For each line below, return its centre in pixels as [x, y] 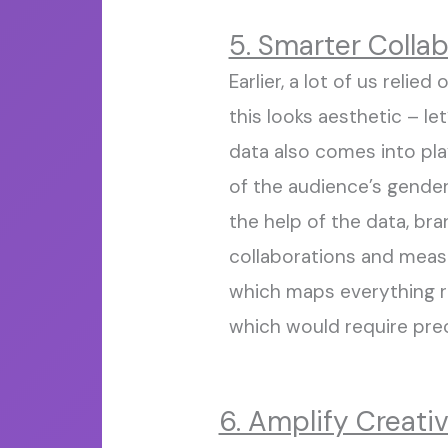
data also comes [304, 151]
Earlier [254, 81]
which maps [284, 291]
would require [346, 326]
